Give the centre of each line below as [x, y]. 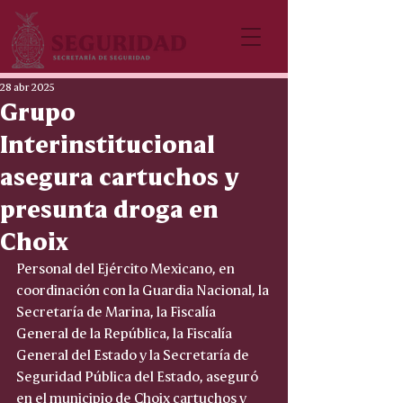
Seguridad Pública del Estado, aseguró [139, 375]
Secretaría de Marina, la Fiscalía [117, 310]
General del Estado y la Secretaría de [134, 353]
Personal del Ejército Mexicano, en [127, 267]
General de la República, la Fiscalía [125, 331]
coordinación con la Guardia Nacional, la [144, 288]
